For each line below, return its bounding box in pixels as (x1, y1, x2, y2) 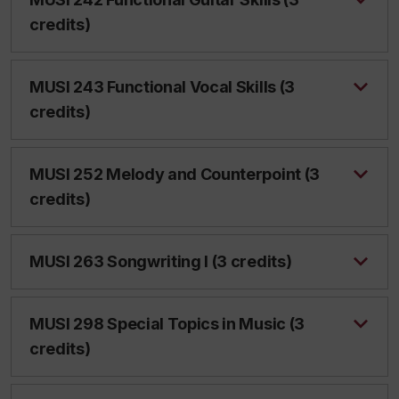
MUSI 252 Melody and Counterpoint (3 (29, 165, 320, 183)
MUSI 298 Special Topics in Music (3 (29, 314, 305, 333)
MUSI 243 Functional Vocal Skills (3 (29, 77, 295, 96)
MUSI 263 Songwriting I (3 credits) (29, 252, 292, 271)
